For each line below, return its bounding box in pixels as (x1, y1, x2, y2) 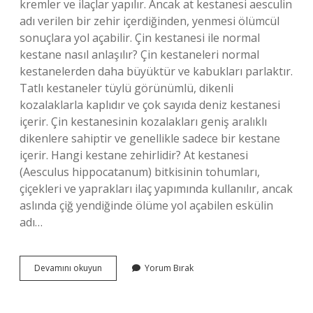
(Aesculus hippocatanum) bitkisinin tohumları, (20, 164, 260, 180)
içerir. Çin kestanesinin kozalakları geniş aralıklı (20, 114, 267, 129)
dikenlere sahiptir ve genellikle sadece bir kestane (20, 131, 280, 146)
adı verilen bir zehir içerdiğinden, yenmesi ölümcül (20, 13, 279, 29)
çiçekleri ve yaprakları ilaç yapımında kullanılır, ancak (20, 181, 293, 196)
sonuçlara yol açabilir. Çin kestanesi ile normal (20, 30, 260, 45)
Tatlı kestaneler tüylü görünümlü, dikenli (20, 80, 233, 96)
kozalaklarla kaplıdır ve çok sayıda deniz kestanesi (20, 97, 280, 112)
